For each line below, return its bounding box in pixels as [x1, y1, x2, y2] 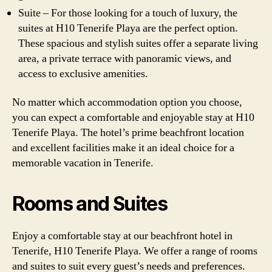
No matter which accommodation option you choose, [12, 95, 242, 109]
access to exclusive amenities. [18, 66, 148, 81]
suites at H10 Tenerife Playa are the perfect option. [18, 21, 238, 35]
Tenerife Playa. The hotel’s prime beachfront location [12, 126, 244, 140]
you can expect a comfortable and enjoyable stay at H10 [12, 110, 254, 124]
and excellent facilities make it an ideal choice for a [12, 141, 234, 155]
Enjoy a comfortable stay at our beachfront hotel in [12, 229, 233, 243]
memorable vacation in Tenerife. [12, 156, 154, 170]
